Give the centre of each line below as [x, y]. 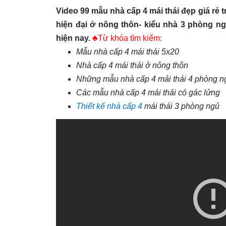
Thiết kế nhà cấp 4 [109, 106]
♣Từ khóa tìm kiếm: [127, 38]
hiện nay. [73, 38]
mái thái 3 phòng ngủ [181, 106]
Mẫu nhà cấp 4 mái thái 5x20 [128, 52]
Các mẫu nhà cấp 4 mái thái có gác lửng [148, 93]
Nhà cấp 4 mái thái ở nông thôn [132, 65]
